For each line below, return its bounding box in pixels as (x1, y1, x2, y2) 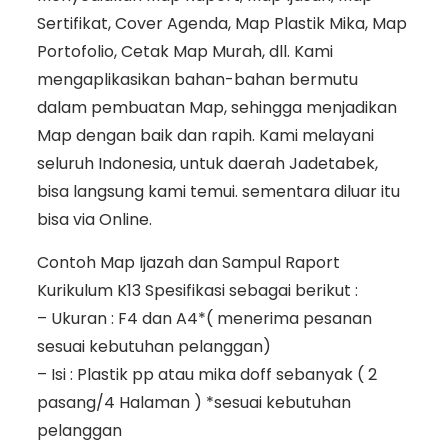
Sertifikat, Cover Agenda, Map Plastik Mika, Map (36, 12, 407, 36)
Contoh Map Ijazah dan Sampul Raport (36, 251, 340, 275)
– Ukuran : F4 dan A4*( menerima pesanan (36, 307, 372, 331)
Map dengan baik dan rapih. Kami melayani (36, 124, 374, 148)
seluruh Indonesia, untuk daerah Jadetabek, (36, 152, 378, 176)
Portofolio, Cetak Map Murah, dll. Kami (36, 40, 333, 64)
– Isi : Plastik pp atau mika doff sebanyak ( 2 (36, 363, 377, 387)
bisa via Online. (36, 208, 152, 232)
